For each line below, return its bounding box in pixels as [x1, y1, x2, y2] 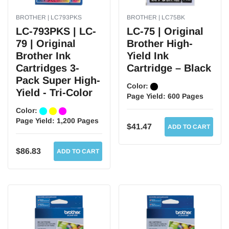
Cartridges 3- [16, 62, 79, 74]
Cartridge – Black [127, 62, 211, 74]
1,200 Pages [57, 117, 99, 125]
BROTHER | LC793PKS [16, 14, 82, 21]
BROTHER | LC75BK [127, 14, 185, 21]
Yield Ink [127, 50, 169, 61]
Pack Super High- [16, 75, 100, 86]
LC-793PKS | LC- [16, 26, 96, 37]
